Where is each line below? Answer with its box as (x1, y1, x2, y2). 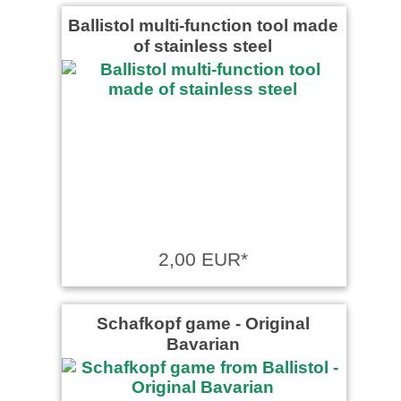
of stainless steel (133, 35, 272, 55)
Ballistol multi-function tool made (67, 14, 338, 35)
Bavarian (166, 333, 240, 354)
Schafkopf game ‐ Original (96, 312, 310, 333)
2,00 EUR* (158, 248, 248, 269)
